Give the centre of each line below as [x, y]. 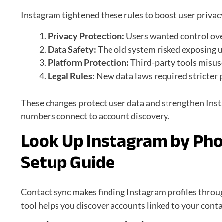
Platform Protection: [88, 63]
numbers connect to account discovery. [95, 116]
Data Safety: [72, 49]
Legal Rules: [72, 76]
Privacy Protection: [87, 36]
